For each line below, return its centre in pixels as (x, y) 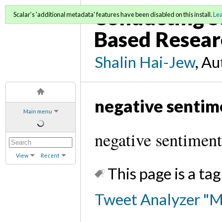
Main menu (37, 111)
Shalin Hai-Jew (145, 62)
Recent (50, 155)
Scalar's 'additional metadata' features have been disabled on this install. (113, 14)
